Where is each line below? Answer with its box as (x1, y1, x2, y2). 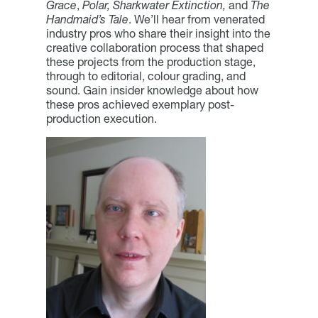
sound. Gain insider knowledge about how (45, 82, 258, 97)
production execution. (45, 111, 157, 126)
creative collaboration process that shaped (45, 40, 263, 55)
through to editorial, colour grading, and (45, 68, 246, 83)
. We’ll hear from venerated (128, 11, 265, 26)
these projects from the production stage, (45, 54, 256, 69)
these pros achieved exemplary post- (45, 97, 234, 111)
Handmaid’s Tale (45, 11, 128, 26)
